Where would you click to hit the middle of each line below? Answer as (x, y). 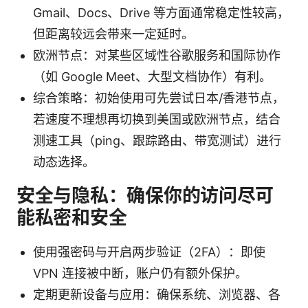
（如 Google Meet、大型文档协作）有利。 (152, 76)
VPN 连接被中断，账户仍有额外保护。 (140, 273)
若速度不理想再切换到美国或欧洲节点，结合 (157, 119)
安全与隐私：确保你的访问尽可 (145, 195)
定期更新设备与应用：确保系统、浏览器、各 (157, 294)
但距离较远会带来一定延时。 (113, 34)
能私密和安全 (72, 217)
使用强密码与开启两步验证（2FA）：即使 (149, 252)
